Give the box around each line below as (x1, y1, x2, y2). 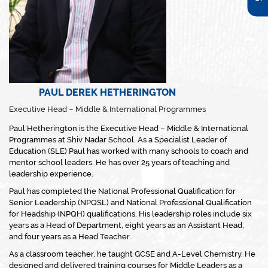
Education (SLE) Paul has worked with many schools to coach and (9, 147, 248, 156)
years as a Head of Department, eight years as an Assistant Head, (9, 221, 244, 230)
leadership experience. (9, 169, 93, 178)
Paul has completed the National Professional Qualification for (9, 187, 236, 196)
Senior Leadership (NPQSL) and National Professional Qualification (9, 198, 252, 207)
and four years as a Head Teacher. (9, 232, 131, 241)
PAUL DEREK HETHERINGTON (39, 87, 176, 98)
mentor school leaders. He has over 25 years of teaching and (9, 158, 230, 167)
